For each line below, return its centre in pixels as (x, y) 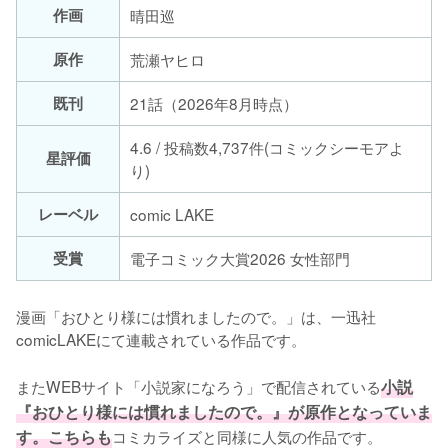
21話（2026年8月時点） (214, 102)
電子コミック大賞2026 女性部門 (240, 257)
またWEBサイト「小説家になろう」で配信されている (198, 385)
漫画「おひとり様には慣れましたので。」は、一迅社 (196, 315)
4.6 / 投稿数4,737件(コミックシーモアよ (267, 146)
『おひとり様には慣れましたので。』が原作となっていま (224, 411)
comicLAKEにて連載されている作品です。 (161, 338)
